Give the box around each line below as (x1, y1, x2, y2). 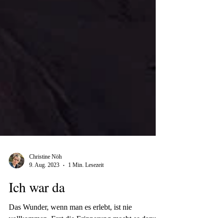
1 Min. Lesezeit (68, 187, 104, 194)
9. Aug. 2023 (29, 187, 59, 194)
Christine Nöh (29, 179, 62, 185)
